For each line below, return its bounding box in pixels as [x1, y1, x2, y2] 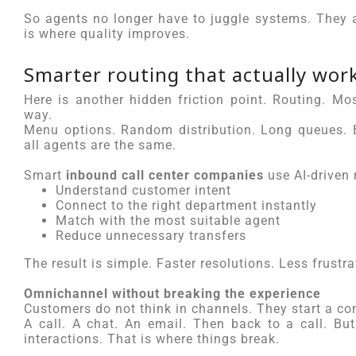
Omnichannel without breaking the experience [24, 286, 321, 301]
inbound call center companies [66, 168, 264, 183]
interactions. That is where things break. [24, 331, 280, 346]
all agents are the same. [24, 137, 176, 153]
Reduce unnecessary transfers [56, 228, 246, 243]
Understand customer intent [56, 183, 231, 198]
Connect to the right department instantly [56, 198, 317, 213]
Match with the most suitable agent [56, 213, 281, 228]
